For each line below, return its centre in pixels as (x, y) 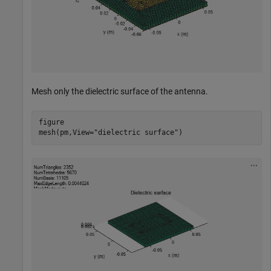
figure (51, 122)
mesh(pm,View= (66, 133)
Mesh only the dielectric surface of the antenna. (120, 91)
